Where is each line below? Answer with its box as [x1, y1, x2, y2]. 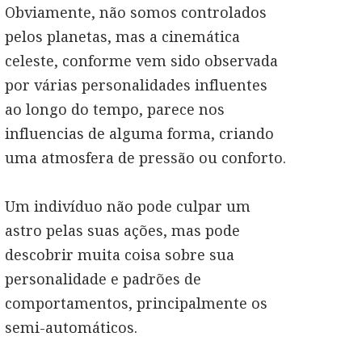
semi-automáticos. [5, 318, 137, 337]
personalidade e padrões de [5, 269, 201, 288]
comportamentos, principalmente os [5, 293, 267, 313]
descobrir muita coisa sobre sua [5, 245, 234, 264]
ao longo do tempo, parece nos [5, 99, 225, 119]
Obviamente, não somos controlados [5, 2, 267, 22]
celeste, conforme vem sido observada [5, 51, 278, 70]
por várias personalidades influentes [5, 75, 267, 95]
